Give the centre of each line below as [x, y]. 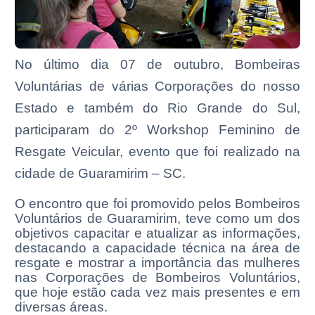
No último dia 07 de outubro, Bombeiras [157, 64]
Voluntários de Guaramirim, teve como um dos [157, 218]
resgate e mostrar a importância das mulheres [157, 262]
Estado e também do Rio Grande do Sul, [157, 108]
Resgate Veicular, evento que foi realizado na [157, 151]
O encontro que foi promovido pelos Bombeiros [157, 203]
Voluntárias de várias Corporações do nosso [157, 86]
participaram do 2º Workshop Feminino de [157, 129]
